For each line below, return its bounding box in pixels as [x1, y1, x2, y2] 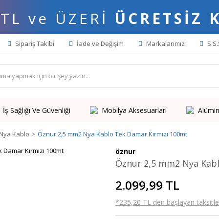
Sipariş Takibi [14, 39, 54, 48]
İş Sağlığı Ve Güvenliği [2, 105, 70, 115]
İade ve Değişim [75, 39, 124, 48]
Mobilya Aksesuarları [101, 105, 167, 115]
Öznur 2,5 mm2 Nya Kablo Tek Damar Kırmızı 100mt [38, 130, 187, 138]
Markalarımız [145, 39, 185, 48]
